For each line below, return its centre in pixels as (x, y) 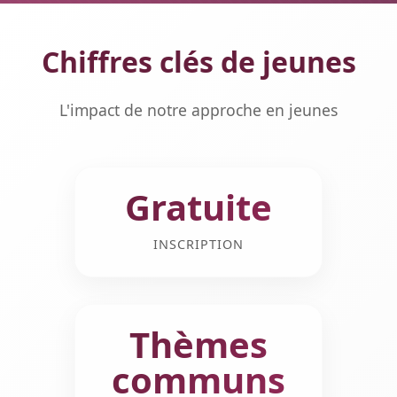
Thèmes (198, 344)
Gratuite (198, 207)
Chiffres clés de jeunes (198, 62)
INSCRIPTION (198, 244)
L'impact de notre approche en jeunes (198, 110)
